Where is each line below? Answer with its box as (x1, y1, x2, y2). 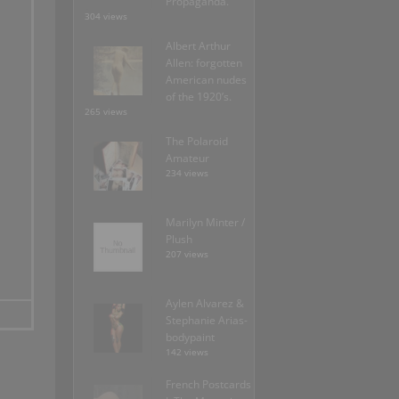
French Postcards (166, 377, 251, 393)
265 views (85, 106, 127, 118)
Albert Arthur (166, 38, 231, 54)
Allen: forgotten (166, 55, 242, 71)
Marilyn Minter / (166, 215, 245, 231)
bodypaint (166, 330, 215, 346)
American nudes (166, 72, 247, 88)
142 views (166, 346, 208, 359)
